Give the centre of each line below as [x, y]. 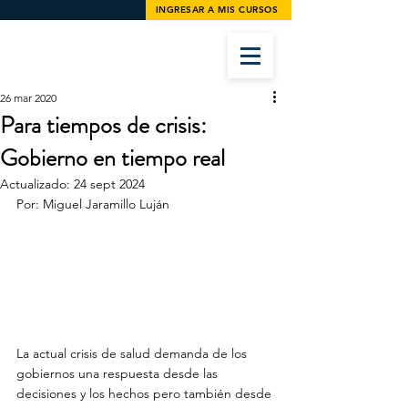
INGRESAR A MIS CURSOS [217, 10]
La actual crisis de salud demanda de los [133, 353]
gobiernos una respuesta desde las [119, 373]
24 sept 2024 [109, 184]
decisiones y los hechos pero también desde [146, 393]
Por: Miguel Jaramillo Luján [93, 204]
